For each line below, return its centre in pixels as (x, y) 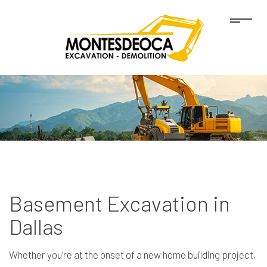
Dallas (36, 226)
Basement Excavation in (119, 203)
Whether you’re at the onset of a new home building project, (132, 254)
